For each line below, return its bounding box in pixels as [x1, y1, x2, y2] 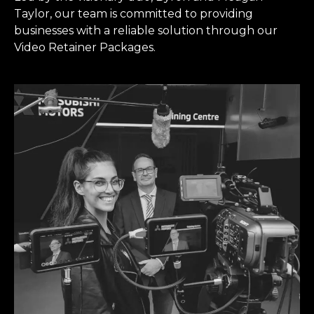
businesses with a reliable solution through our [14, 23, 278, 37]
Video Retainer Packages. [14, 40, 156, 54]
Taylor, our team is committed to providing [14, 6, 253, 20]
